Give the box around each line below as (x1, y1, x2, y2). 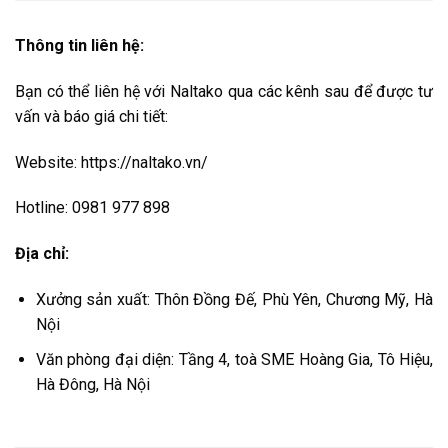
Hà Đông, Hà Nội (35, 374, 150, 394)
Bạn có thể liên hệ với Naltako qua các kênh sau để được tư (15, 81, 433, 101)
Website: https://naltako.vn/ (15, 152, 208, 172)
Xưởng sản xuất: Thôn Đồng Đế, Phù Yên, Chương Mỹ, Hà (35, 290, 433, 310)
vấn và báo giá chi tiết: (15, 106, 168, 126)
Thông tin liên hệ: (15, 36, 144, 56)
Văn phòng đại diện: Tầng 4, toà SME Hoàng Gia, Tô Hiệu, (35, 349, 433, 369)
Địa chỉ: (15, 244, 69, 264)
